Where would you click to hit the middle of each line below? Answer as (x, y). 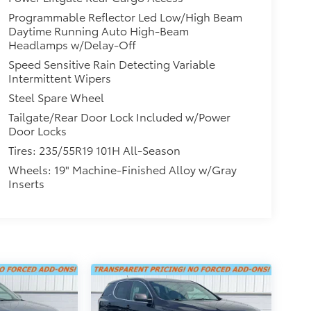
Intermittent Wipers (59, 77)
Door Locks (37, 130)
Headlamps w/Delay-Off (72, 44)
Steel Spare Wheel (56, 96)
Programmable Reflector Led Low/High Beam (125, 16)
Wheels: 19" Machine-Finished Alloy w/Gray (122, 169)
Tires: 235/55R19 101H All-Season (94, 149)
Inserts (26, 183)
